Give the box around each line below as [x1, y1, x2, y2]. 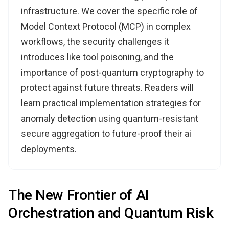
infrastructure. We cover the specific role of [21, 5, 198, 16]
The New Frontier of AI [8, 186, 149, 203]
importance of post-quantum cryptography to [21, 66, 204, 78]
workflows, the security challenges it [21, 36, 169, 47]
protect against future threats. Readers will [21, 82, 194, 93]
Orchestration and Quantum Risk [8, 204, 214, 221]
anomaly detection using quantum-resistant [21, 112, 198, 124]
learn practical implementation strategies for [21, 97, 201, 108]
